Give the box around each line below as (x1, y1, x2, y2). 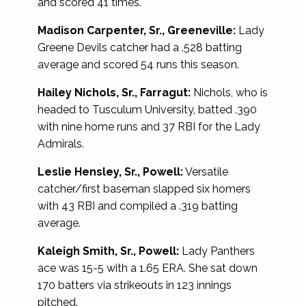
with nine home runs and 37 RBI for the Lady (38, 120, 260, 133)
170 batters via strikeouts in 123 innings (38, 278, 232, 292)
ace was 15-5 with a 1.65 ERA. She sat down (38, 261, 258, 275)
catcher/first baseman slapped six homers (38, 182, 251, 195)
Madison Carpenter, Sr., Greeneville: (38, 23, 236, 37)
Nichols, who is (191, 85, 268, 99)
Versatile (183, 165, 228, 178)
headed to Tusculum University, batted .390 (38, 102, 257, 116)
